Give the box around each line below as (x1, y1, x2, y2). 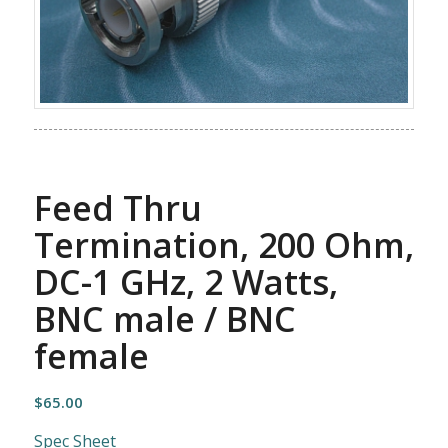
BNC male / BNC (33, 295, 296, 342)
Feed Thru (33, 184, 202, 231)
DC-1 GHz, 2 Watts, (33, 258, 338, 305)
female (33, 332, 149, 379)
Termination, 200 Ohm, (33, 221, 414, 268)
